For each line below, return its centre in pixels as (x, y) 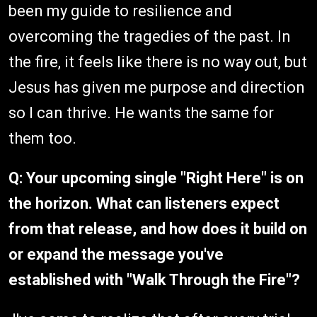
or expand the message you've (116, 254)
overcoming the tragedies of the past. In (150, 36)
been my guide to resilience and (120, 11)
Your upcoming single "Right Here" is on (165, 178)
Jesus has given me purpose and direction (157, 87)
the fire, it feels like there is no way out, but (158, 62)
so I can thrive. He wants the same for (141, 113)
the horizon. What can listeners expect (144, 203)
